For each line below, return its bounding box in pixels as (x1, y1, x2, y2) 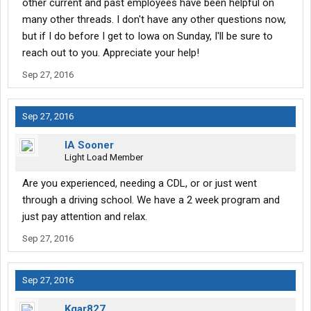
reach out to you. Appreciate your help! (22, 47, 199, 60)
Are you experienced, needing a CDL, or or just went (22, 177, 257, 190)
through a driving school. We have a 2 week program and (22, 194, 280, 207)
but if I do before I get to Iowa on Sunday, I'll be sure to (22, 30, 273, 43)
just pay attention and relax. (22, 210, 147, 224)
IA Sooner (65, 139, 114, 152)
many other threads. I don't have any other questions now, (22, 13, 286, 26)
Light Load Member (65, 152, 143, 163)
